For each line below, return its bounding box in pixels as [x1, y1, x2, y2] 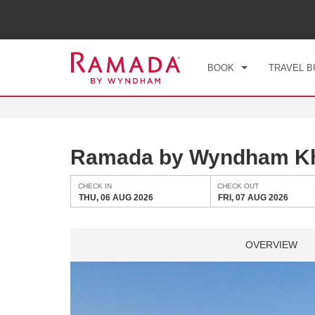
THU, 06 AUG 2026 [78, 193, 153, 202]
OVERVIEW [245, 239, 297, 250]
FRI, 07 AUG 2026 [218, 193, 289, 202]
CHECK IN [77, 182, 112, 190]
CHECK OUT [217, 182, 259, 190]
